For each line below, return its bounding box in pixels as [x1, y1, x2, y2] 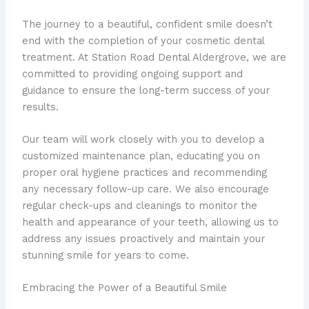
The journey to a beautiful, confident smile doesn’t [21, 17, 272, 30]
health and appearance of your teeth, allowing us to [21, 215, 279, 228]
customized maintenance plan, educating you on [21, 149, 260, 162]
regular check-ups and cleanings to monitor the [21, 199, 257, 212]
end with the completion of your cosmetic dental [21, 34, 264, 47]
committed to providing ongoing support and [21, 67, 243, 80]
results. [21, 100, 59, 113]
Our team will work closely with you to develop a [21, 132, 264, 146]
